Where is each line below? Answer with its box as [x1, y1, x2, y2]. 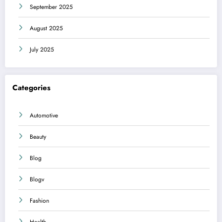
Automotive [30, 111, 58, 120]
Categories [12, 82, 51, 94]
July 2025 [30, 45, 54, 55]
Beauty [30, 132, 46, 141]
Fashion [30, 196, 49, 205]
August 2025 [30, 24, 63, 33]
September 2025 [30, 2, 73, 12]
